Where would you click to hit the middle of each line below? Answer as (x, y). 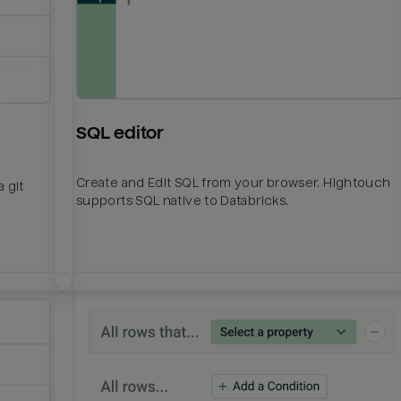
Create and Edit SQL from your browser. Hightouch (234, 182)
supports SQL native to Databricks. (183, 200)
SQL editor (120, 133)
